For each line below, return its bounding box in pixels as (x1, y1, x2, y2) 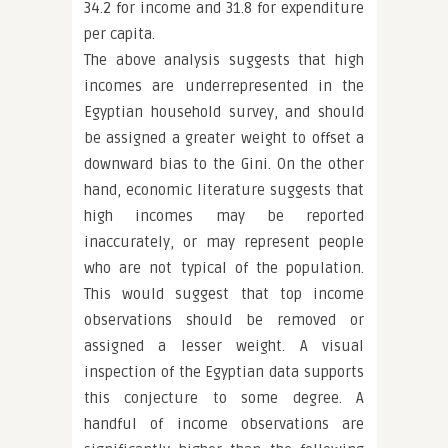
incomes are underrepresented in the (84, 77, 364, 95)
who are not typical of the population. (84, 259, 364, 277)
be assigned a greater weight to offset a (84, 129, 364, 147)
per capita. (84, 25, 155, 43)
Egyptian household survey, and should (84, 103, 364, 121)
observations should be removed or (84, 311, 364, 329)
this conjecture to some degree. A (84, 389, 364, 407)
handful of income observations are (84, 415, 364, 433)
